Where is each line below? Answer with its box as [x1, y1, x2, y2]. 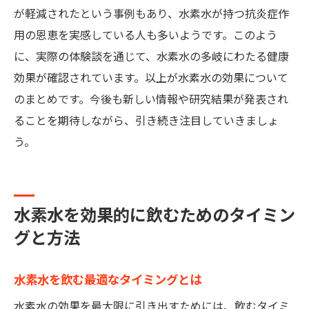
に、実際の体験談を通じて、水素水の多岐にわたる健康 [14, 50, 289, 63]
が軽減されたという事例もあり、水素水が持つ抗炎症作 [14, 8, 289, 21]
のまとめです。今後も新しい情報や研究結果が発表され [14, 93, 288, 106]
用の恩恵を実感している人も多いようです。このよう [14, 29, 277, 42]
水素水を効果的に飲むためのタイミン [14, 206, 295, 226]
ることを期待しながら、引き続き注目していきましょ [14, 114, 279, 128]
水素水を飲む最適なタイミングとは [14, 273, 201, 287]
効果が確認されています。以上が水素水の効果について [14, 72, 288, 85]
